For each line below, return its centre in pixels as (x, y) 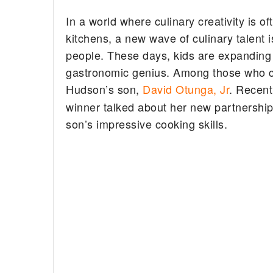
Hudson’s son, (105, 89)
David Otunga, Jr (186, 89)
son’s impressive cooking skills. (147, 123)
